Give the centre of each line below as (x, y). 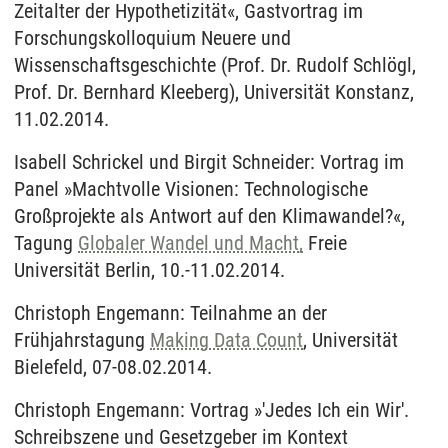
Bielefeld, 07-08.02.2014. (113, 367)
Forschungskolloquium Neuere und (152, 38)
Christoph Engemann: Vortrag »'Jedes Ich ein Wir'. (211, 410)
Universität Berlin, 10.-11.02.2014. (149, 270)
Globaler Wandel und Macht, (190, 243)
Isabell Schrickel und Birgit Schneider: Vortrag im (209, 162)
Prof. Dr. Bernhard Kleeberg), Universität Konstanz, (214, 92)
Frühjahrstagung (82, 340)
